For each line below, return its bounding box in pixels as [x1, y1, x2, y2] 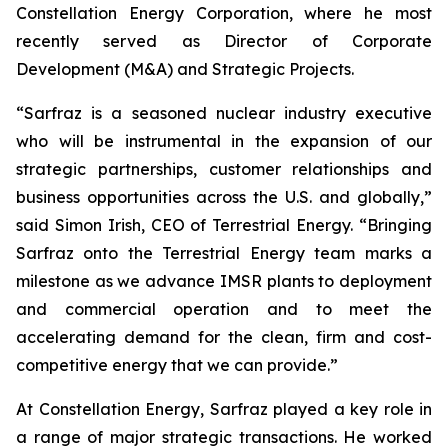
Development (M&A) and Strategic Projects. [16, 59, 354, 79]
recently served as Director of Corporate [16, 31, 432, 51]
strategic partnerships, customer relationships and [16, 159, 432, 179]
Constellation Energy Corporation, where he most [16, 3, 432, 23]
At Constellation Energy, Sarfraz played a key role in [16, 399, 432, 419]
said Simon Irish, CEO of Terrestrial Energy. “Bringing [16, 215, 432, 235]
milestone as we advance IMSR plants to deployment [16, 271, 432, 291]
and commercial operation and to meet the [16, 299, 432, 319]
